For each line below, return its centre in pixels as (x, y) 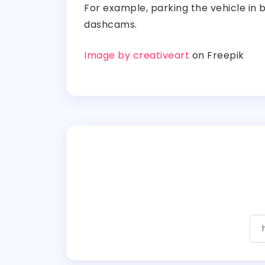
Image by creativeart (137, 55)
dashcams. (111, 24)
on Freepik (217, 55)
